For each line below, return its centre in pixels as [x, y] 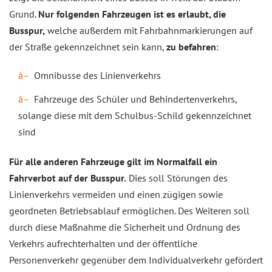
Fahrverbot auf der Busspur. [68, 178]
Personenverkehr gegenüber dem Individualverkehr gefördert [136, 260]
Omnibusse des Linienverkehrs [97, 75]
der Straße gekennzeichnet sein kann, [88, 47]
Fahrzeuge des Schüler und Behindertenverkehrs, [135, 99]
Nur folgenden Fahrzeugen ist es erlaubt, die [132, 14]
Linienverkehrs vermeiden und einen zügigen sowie [116, 194]
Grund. [24, 14]
